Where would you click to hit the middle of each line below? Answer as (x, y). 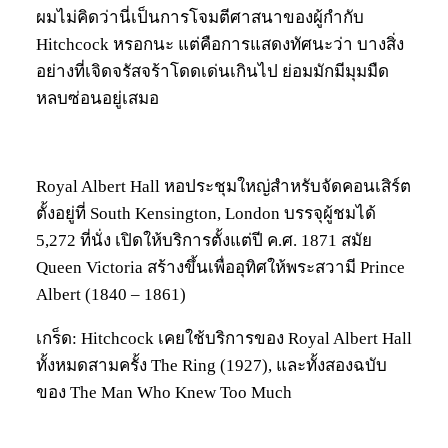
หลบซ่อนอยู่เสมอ (97, 99)
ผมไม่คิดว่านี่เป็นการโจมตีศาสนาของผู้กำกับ (200, 18)
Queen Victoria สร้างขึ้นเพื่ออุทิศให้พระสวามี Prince (220, 268)
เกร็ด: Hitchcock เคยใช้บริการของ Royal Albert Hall (224, 339)
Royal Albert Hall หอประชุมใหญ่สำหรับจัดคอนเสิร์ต (223, 187)
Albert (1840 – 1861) (111, 295)
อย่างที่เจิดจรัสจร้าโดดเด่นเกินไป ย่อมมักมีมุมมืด (212, 72)
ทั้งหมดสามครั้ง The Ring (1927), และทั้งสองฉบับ (211, 366)
